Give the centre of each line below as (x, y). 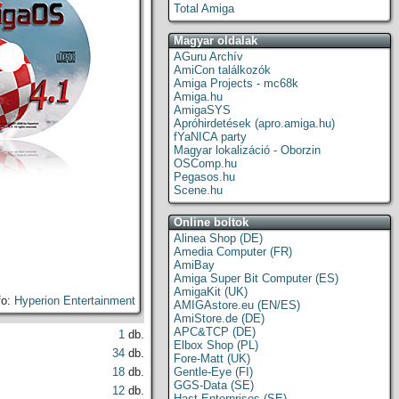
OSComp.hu (205, 163)
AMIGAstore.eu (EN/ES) (237, 305)
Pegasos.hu (204, 177)
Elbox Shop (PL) (216, 345)
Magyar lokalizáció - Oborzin (247, 150)
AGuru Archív (208, 57)
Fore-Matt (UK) (212, 358)
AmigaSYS (202, 110)
